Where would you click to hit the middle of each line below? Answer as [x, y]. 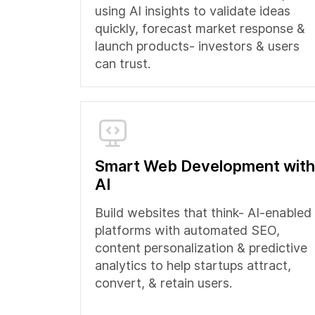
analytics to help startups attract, [193, 265]
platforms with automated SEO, [187, 230]
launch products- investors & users [197, 46]
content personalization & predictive [201, 248]
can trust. [123, 64]
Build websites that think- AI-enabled [203, 213]
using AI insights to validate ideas [193, 11]
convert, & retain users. [163, 283]
